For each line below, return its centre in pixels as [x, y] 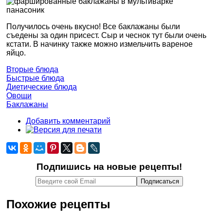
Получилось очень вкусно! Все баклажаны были [93, 27]
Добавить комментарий [68, 121]
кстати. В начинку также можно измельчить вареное [100, 44]
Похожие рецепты [58, 204]
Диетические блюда [42, 87]
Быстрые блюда [35, 78]
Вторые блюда [32, 69]
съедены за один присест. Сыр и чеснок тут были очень [106, 35]
